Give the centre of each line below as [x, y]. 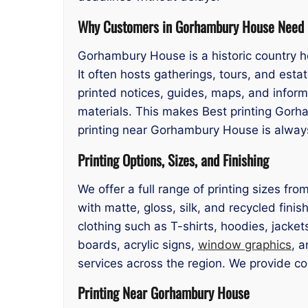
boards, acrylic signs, [138, 244]
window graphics [245, 244]
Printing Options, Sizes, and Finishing [173, 159]
